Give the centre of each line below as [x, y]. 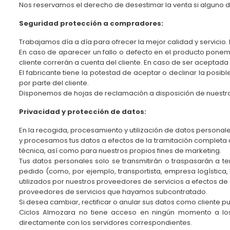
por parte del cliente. [54, 83]
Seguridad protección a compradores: [91, 24]
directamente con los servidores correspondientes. [106, 223]
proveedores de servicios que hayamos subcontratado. [113, 192]
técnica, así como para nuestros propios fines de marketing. [120, 151]
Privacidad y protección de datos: [83, 112]
